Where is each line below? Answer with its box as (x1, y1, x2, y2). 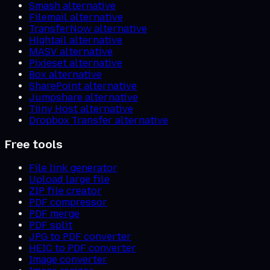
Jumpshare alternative (29, 91, 138, 103)
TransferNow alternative (29, 22, 147, 34)
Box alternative (29, 68, 102, 80)
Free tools (5, 137, 63, 151)
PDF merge (29, 208, 80, 220)
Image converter (29, 254, 107, 266)
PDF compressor (29, 196, 107, 209)
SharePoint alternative (29, 80, 137, 92)
